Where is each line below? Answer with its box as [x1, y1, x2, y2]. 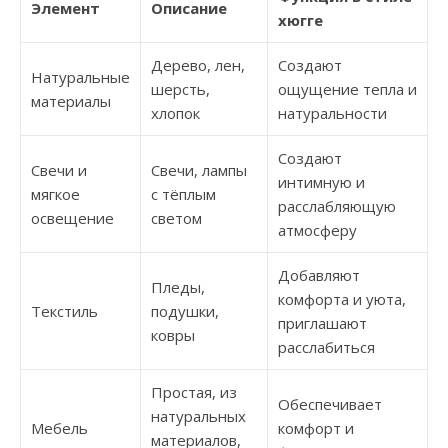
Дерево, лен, [151, 55, 245, 75]
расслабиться [278, 337, 375, 357]
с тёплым [151, 184, 216, 204]
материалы [31, 91, 111, 111]
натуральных [151, 406, 246, 426]
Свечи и [31, 160, 87, 180]
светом [151, 208, 202, 228]
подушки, [151, 301, 219, 321]
